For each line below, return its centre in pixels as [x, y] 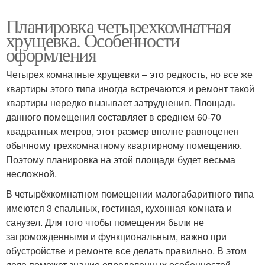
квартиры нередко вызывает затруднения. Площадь [120, 103]
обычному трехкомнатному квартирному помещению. [124, 145]
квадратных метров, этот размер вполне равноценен [122, 131]
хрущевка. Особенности [93, 40]
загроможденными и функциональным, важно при [116, 236]
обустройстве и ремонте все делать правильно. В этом [126, 251]
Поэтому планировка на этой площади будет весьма [121, 159]
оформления [51, 54]
